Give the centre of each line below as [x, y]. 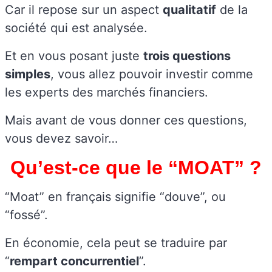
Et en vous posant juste [74, 56]
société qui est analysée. [76, 28]
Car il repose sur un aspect [84, 9]
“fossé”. [26, 215]
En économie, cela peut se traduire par [116, 243]
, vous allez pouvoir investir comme [152, 74]
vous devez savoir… [61, 138]
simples [28, 74]
